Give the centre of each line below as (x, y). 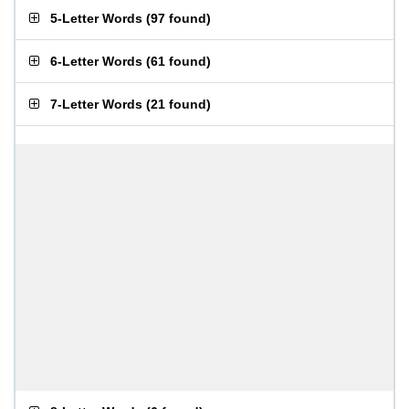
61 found (178, 61)
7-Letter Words (96, 104)
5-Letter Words (96, 18)
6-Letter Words (96, 61)
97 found (178, 18)
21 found (178, 104)
